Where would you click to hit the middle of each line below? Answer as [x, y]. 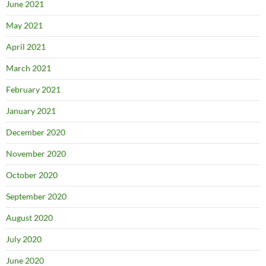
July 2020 [24, 239]
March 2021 [28, 68]
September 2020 [36, 196]
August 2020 [29, 217]
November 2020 [36, 153]
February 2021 [33, 89]
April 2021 [26, 46]
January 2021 [31, 110]
